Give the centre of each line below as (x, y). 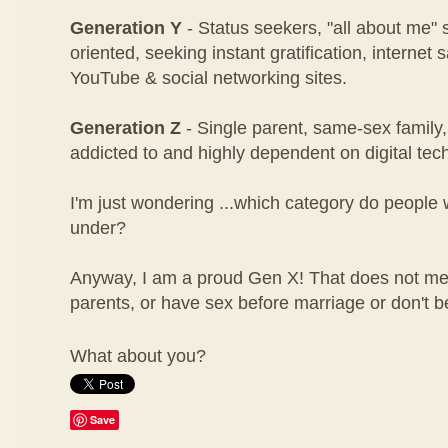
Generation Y (126, 28)
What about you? (140, 356)
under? (98, 228)
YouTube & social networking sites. (208, 78)
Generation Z (125, 128)
